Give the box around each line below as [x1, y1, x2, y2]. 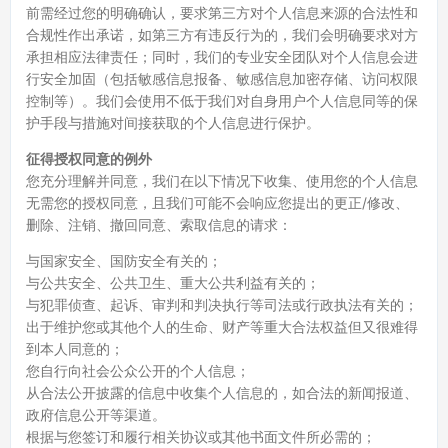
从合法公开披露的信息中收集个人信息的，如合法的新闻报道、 [26, 384, 418, 401]
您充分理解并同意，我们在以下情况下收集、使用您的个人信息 [26, 172, 418, 189]
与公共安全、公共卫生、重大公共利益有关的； [26, 274, 320, 291]
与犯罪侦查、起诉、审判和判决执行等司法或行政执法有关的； [26, 296, 418, 313]
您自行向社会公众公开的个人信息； [26, 362, 250, 379]
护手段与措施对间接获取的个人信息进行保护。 [26, 114, 320, 131]
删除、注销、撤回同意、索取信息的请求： [26, 216, 292, 233]
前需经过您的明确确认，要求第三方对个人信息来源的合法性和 [26, 4, 418, 21]
